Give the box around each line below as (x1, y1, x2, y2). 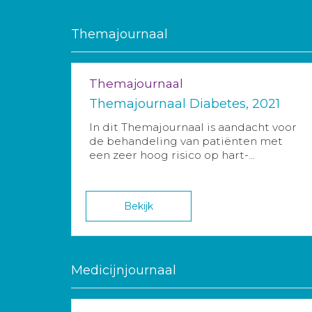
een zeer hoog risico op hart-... (89, 148, 255, 162)
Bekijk (124, 200, 154, 213)
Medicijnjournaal (71, 263, 176, 279)
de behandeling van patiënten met (89, 134, 283, 148)
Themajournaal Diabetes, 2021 (89, 96, 280, 112)
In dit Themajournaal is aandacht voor (89, 120, 297, 134)
